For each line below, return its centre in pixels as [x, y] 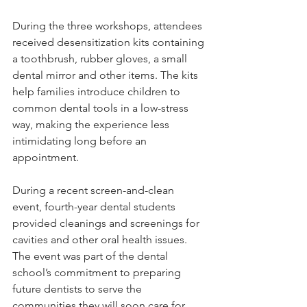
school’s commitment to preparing [98, 273]
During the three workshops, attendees [109, 26]
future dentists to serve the [78, 289]
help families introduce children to [98, 92]
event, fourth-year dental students [95, 207]
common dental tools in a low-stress [102, 108]
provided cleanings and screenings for [107, 223]
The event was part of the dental [91, 256]
